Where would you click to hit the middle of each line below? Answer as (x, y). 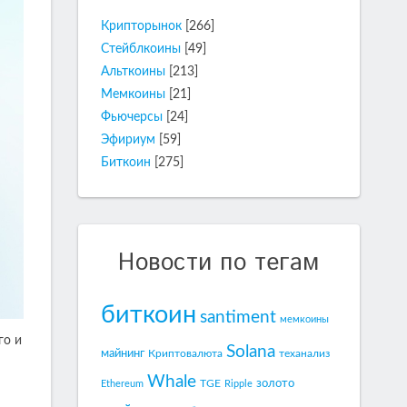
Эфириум (128, 140)
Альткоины (133, 72)
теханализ (304, 353)
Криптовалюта (185, 353)
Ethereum (122, 384)
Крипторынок (141, 26)
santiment (238, 318)
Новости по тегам (219, 263)
